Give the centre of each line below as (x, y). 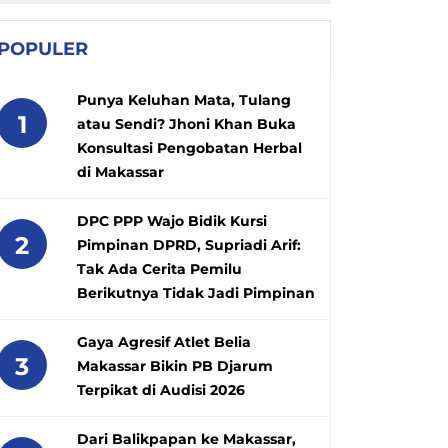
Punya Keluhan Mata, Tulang (184, 99)
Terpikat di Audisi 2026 (161, 389)
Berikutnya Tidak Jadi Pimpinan (196, 292)
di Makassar (120, 171)
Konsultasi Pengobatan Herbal (189, 147)
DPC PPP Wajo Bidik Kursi (172, 220)
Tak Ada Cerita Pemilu (159, 268)
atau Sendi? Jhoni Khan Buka (186, 123)
